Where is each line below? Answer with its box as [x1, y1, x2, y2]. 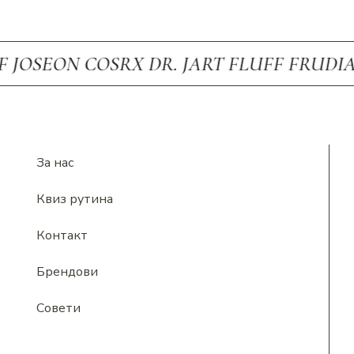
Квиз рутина [36, 190, 114, 209]
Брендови [36, 263, 99, 281]
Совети [36, 299, 81, 318]
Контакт [36, 227, 88, 245]
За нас [36, 154, 74, 172]
